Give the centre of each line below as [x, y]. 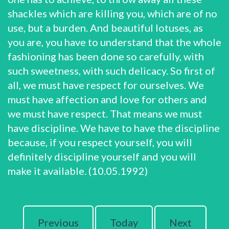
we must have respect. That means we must [105, 113]
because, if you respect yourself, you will [100, 142]
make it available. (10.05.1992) [78, 171]
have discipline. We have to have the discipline [114, 128]
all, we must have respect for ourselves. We [106, 85]
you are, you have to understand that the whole [114, 42]
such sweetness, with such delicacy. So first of [111, 71]
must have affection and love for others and [107, 99]
